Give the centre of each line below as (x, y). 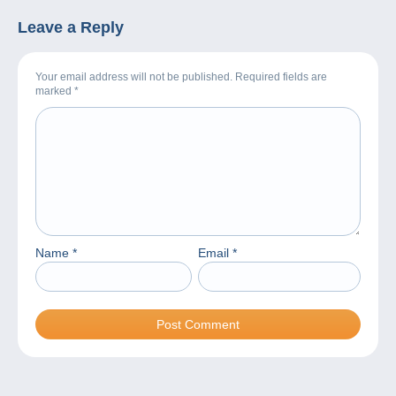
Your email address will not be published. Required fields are (181, 76)
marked (55, 91)
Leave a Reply (71, 27)
